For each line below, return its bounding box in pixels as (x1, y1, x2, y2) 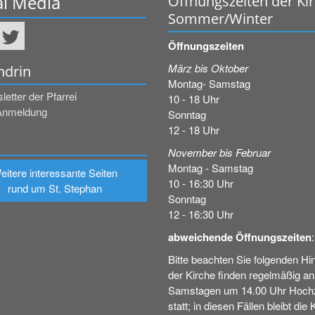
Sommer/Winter (168, 9, 273, 28)
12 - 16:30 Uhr (168, 207, 233, 221)
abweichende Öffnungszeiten (168, 229, 311, 245)
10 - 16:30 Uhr (168, 176, 233, 191)
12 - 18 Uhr (168, 122, 219, 137)
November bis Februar (168, 145, 271, 160)
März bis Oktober (168, 60, 248, 75)
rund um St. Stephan (7, 181, 102, 195)
